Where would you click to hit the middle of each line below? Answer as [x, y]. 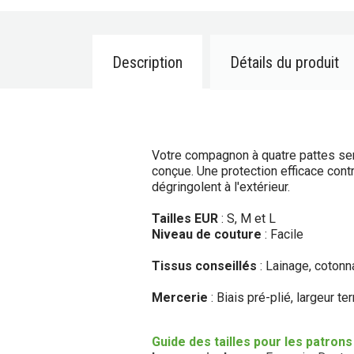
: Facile [282, 234]
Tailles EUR [186, 218]
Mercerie [180, 297]
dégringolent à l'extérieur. [221, 186]
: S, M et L [249, 218]
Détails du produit [284, 62]
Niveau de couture [207, 234]
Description [147, 62]
